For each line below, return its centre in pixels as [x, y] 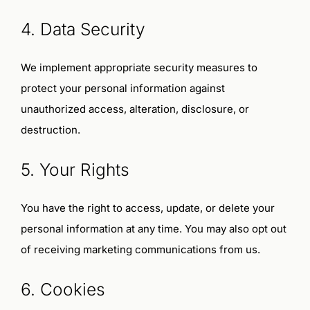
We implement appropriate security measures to [139, 68]
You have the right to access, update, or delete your [147, 208]
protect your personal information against [122, 89]
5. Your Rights [75, 169]
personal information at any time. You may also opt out [153, 229]
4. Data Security [83, 29]
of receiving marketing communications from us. [140, 250]
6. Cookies [63, 289]
